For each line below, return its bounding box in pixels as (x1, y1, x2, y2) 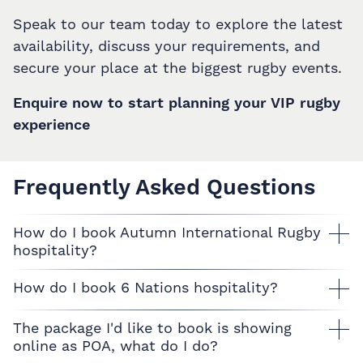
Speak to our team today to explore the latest (13, 15, 343, 32)
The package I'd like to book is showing (13, 318, 292, 336)
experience (13, 115, 90, 133)
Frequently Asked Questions (13, 173, 315, 200)
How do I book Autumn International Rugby (13, 223, 321, 241)
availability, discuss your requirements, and (13, 36, 320, 54)
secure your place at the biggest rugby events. (13, 58, 342, 76)
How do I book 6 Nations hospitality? (13, 278, 278, 296)
